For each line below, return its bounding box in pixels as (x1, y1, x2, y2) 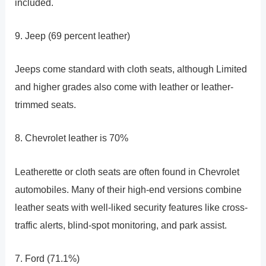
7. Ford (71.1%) (15, 252, 80, 264)
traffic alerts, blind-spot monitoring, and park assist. (15, 219, 227, 230)
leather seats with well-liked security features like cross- (15, 201, 248, 213)
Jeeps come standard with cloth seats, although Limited (15, 64, 248, 75)
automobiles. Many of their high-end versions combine (15, 183, 242, 195)
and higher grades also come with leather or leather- (15, 81, 234, 93)
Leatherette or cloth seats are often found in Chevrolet (15, 166, 240, 177)
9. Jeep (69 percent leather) (15, 30, 131, 41)
